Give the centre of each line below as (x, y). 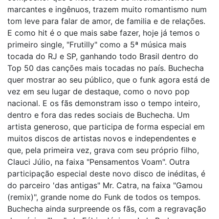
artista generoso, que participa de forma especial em (106, 127)
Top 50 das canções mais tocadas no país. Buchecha (106, 68)
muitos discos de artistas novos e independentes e (102, 139)
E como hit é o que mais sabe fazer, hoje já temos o (104, 33)
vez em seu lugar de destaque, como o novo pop (99, 92)
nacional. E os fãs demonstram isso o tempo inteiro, (104, 103)
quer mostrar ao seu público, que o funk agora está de (109, 80)
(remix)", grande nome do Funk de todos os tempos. (104, 197)
